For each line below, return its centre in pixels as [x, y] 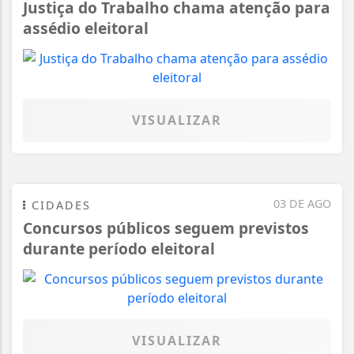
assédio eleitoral [86, 28]
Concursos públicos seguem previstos [166, 228]
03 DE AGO [302, 203]
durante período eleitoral [119, 248]
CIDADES [59, 205]
